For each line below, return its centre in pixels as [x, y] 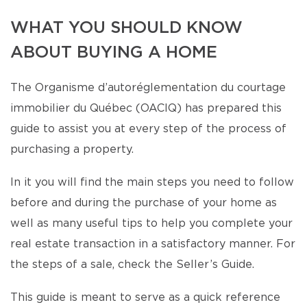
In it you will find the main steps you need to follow [152, 182]
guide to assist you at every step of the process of [148, 129]
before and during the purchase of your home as [144, 203]
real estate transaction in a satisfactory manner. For [153, 244]
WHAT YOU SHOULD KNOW [126, 28]
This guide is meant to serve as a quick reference [145, 297]
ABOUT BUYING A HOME [114, 53]
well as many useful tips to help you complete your [151, 223]
